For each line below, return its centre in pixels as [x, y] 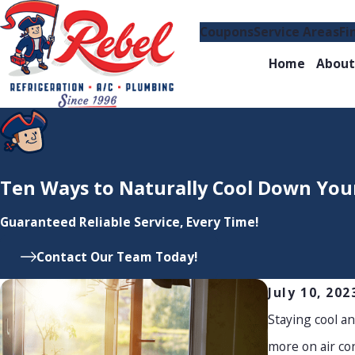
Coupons [227, 32]
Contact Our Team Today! [117, 257]
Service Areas [297, 32]
